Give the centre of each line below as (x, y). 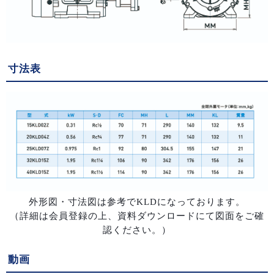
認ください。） (137, 230)
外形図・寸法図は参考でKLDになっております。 (137, 202)
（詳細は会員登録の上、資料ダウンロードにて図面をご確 (137, 216)
